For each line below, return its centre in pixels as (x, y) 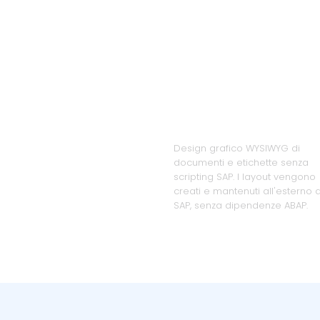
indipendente (233, 97)
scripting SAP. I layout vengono (245, 177)
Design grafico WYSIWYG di (237, 148)
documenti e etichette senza (241, 162)
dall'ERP (208, 120)
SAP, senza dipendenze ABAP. (241, 205)
